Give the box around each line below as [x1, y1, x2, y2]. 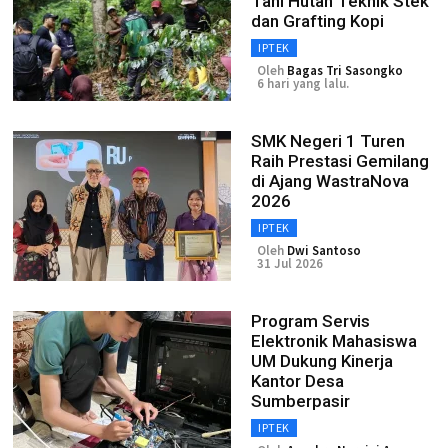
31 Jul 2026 [257, 255, 323, 272]
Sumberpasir [251, 391, 350, 411]
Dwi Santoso [287, 242, 361, 259]
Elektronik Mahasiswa [251, 331, 417, 351]
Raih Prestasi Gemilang [251, 151, 429, 171]
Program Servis [251, 311, 370, 331]
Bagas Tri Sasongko [287, 62, 403, 79]
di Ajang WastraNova [251, 171, 409, 191]
